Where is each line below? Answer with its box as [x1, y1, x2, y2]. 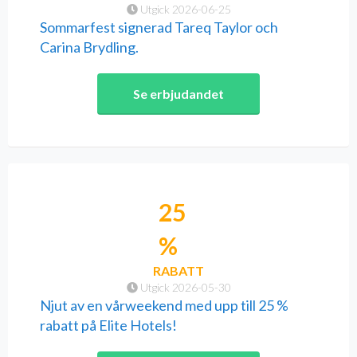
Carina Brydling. [40, 38, 139, 57]
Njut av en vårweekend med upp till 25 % [40, 296, 288, 315]
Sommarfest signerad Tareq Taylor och [40, 18, 278, 37]
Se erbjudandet [133, 86, 224, 102]
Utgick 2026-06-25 [137, 2, 231, 17]
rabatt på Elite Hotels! [40, 316, 177, 335]
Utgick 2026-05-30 [137, 280, 231, 295]
